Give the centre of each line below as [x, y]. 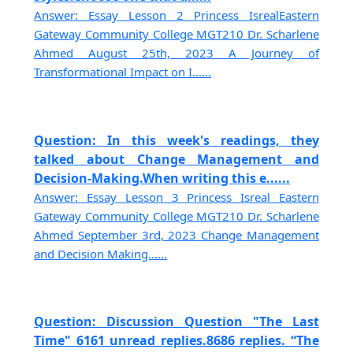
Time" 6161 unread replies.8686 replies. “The [176, 340]
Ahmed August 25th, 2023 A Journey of [176, 53]
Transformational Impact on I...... [123, 72]
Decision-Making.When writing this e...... [162, 178]
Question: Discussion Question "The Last [176, 321]
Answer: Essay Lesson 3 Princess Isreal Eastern [176, 197]
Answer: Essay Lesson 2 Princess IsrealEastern [176, 15]
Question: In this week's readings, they [176, 140]
